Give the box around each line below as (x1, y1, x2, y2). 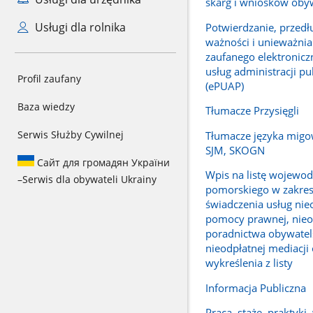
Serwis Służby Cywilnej (17, 128, 124, 141)
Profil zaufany (17, 72, 81, 85)
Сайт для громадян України (34, 156, 170, 169)
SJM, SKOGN (205, 143, 265, 157)
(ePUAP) (205, 78, 244, 93)
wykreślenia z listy (205, 256, 293, 270)
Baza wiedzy (17, 100, 75, 113)
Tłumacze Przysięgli (205, 103, 299, 118)
